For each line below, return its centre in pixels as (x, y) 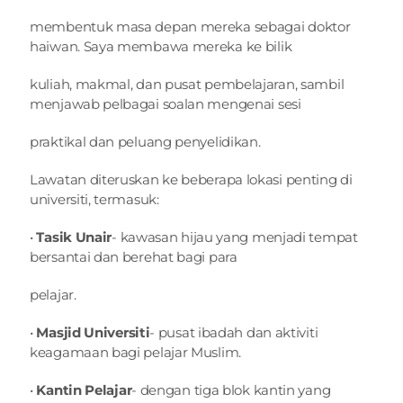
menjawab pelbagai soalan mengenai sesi (166, 104)
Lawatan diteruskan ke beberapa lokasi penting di (191, 179)
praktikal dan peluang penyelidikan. (145, 142)
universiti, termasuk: (94, 199)
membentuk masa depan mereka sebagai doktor (190, 27)
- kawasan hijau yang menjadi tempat (235, 237)
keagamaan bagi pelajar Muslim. (135, 352)
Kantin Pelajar (84, 390)
